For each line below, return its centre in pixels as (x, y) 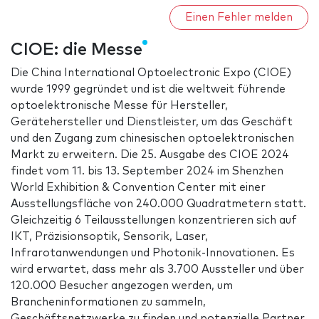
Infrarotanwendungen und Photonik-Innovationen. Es (153, 253)
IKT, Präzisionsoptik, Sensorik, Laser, (109, 237)
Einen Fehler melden (239, 17)
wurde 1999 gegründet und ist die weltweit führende (148, 90)
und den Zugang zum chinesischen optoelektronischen (152, 139)
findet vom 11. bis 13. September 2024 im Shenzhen (147, 172)
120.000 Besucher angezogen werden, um (122, 286)
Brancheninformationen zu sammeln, (108, 303)
